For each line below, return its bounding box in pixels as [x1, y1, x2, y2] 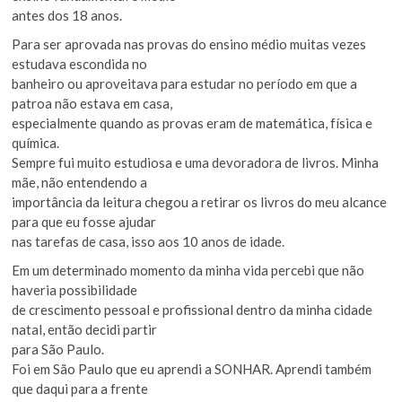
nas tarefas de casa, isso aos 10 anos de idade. [12, 232, 285, 249]
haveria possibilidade [12, 281, 138, 298]
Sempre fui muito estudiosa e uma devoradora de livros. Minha [12, 153, 380, 170]
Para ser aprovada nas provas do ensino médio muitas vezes [12, 35, 367, 52]
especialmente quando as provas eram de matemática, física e [12, 114, 373, 131]
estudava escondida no [12, 55, 148, 72]
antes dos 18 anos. [12, 6, 123, 23]
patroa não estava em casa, [12, 94, 173, 111]
